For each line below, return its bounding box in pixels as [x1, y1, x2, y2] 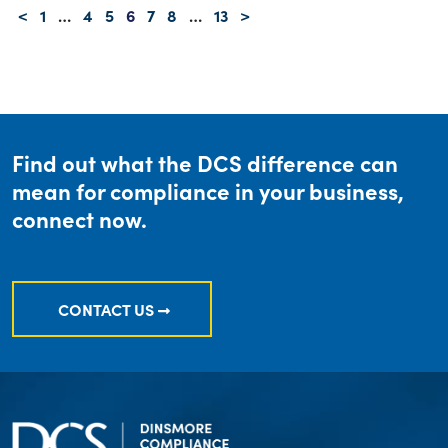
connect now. [12, 203, 147, 234]
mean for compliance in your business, [12, 175, 404, 206]
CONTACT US [58, 298, 154, 320]
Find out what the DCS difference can [12, 147, 398, 178]
